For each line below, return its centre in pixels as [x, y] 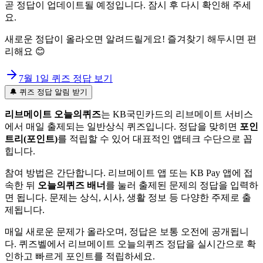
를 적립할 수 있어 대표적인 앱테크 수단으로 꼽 [155, 139]
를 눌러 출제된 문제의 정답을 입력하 [182, 185]
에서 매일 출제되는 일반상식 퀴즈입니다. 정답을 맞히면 [121, 126]
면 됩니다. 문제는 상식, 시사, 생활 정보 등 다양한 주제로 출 [128, 197]
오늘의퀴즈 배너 [72, 185]
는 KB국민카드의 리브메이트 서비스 [177, 114]
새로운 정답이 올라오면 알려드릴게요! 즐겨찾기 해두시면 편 [131, 39]
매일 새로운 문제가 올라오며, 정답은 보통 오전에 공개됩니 [127, 231]
